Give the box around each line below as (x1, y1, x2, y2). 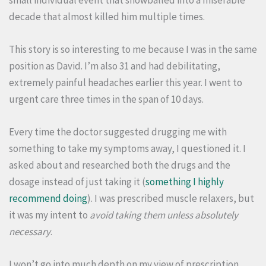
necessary (9, 225, 50, 239)
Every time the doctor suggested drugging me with (9, 125, 227, 139)
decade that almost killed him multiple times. (9, 9, 205, 23)
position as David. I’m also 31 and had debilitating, (9, 59, 220, 72)
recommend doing (9, 192, 87, 205)
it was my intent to (9, 208, 90, 222)
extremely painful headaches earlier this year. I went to (9, 76, 242, 89)
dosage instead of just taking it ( (9, 175, 145, 189)
